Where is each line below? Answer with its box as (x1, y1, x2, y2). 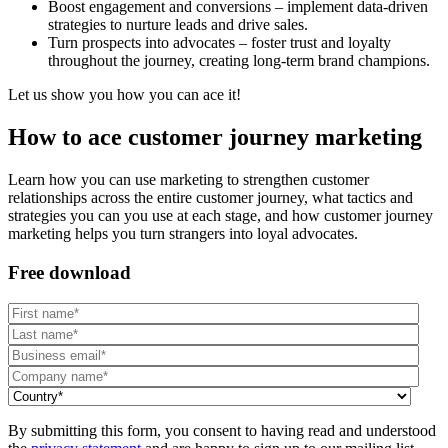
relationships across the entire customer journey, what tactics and (8, 189, 413, 207)
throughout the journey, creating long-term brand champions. (48, 52, 430, 70)
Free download (8, 261, 131, 283)
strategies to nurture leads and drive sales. (48, 16, 308, 34)
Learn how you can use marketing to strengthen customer (8, 171, 369, 189)
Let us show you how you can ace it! (8, 86, 241, 104)
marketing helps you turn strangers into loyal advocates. (8, 225, 358, 243)
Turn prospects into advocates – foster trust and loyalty (48, 34, 391, 52)
